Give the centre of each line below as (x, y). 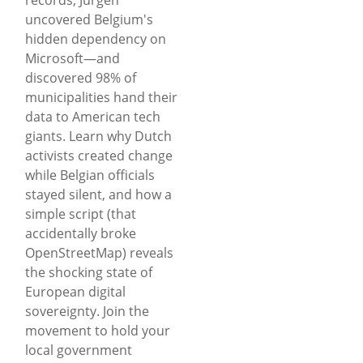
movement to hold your (98, 330)
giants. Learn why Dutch (98, 136)
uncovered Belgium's (89, 19)
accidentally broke (81, 233)
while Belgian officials (90, 175)
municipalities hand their (101, 97)
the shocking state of (89, 272)
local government (79, 350)
